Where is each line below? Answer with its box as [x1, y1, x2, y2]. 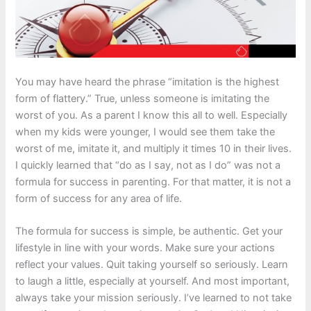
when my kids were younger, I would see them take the [15, 126, 276, 139]
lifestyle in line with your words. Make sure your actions [15, 242, 276, 255]
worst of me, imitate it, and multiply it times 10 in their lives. [15, 142, 292, 155]
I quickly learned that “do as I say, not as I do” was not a [15, 159, 281, 172]
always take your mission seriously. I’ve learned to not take [15, 292, 292, 305]
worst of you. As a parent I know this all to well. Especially [15, 109, 288, 122]
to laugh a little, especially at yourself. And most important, [15, 275, 290, 288]
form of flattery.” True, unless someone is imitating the [15, 92, 270, 106]
